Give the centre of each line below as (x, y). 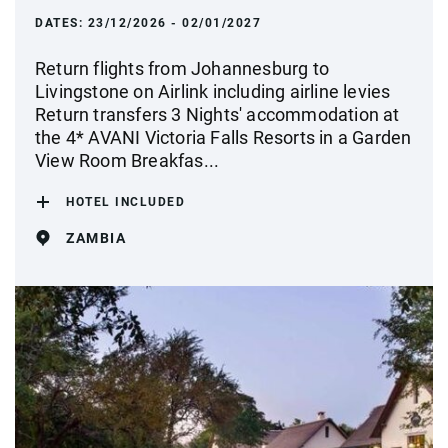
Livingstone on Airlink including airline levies (213, 91)
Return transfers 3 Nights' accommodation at (217, 114)
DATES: (61, 22)
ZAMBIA (96, 237)
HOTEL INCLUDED (125, 201)
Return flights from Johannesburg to (182, 68)
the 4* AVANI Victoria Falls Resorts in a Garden (223, 137)
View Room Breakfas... (127, 160)
